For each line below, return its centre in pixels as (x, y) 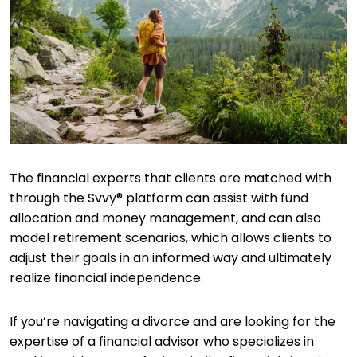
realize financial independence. (108, 278)
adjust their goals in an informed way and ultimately (171, 258)
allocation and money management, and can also (165, 218)
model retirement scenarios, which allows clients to (171, 238)
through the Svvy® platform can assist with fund (159, 198)
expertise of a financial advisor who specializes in (162, 341)
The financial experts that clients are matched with (171, 178)
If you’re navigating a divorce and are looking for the (173, 322)
